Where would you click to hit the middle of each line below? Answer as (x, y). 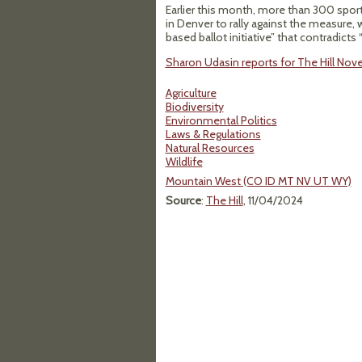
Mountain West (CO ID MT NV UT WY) (258, 181)
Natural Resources (210, 148)
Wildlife (184, 162)
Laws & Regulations (213, 134)
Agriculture (191, 93)
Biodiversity (194, 107)
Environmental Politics (221, 120)
